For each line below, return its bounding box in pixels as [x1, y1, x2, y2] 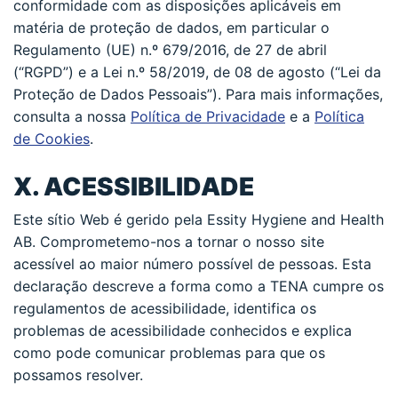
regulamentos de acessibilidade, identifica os [13, 298, 316, 317]
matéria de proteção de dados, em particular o [13, 18, 330, 36]
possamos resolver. [13, 365, 143, 384]
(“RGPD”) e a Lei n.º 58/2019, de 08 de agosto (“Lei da [13, 62, 381, 81]
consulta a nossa [13, 107, 131, 125]
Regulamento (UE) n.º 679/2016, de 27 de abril [13, 40, 327, 59]
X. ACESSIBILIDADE [13, 171, 254, 202]
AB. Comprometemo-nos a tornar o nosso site [13, 232, 324, 251]
